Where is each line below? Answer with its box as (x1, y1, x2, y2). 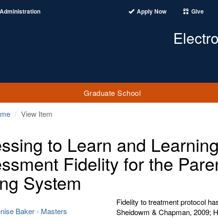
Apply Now (137, 7, 166, 16)
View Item (21, 109, 53, 119)
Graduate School (83, 87, 141, 98)
